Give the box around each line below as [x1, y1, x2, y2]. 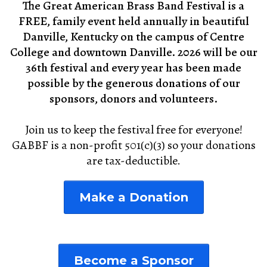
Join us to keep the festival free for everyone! [24, 121, 243, 138]
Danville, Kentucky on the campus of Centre [23, 28, 244, 45]
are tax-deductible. [86, 152, 181, 169]
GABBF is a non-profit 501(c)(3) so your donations [11, 136, 256, 153]
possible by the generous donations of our [27, 74, 240, 91]
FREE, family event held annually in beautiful [18, 13, 249, 29]
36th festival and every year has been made [26, 59, 241, 76]
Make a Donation [79, 190, 188, 204]
